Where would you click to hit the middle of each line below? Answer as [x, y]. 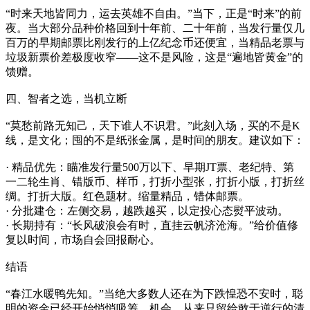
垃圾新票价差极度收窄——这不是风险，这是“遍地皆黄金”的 [154, 57]
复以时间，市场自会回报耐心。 [83, 239]
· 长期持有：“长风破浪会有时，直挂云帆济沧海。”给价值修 [152, 225]
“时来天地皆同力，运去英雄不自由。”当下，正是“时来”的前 [154, 13]
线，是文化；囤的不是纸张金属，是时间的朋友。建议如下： [155, 140]
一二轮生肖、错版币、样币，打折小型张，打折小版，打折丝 [155, 181]
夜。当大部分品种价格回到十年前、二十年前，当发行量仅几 [155, 28]
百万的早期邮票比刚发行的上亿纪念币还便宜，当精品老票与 [155, 42]
